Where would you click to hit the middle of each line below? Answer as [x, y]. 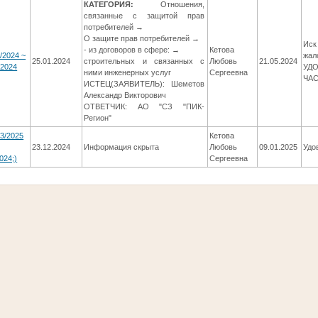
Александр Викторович [125, 95]
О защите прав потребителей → [142, 39]
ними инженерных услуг [128, 73]
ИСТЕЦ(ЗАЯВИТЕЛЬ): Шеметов [144, 84]
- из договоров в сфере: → [132, 50]
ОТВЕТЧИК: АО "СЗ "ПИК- [144, 107]
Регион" [98, 118]
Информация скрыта [122, 147]
